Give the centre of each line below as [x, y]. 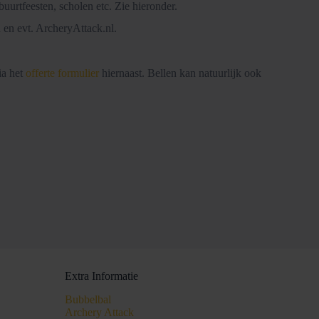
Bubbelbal [88, 300]
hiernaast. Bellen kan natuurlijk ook [180, 73]
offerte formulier [62, 73]
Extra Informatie [101, 276]
